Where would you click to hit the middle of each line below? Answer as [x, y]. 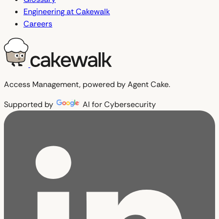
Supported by [29, 104]
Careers [38, 23]
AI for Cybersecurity [119, 104]
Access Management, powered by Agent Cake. [87, 84]
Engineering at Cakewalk [67, 11]
